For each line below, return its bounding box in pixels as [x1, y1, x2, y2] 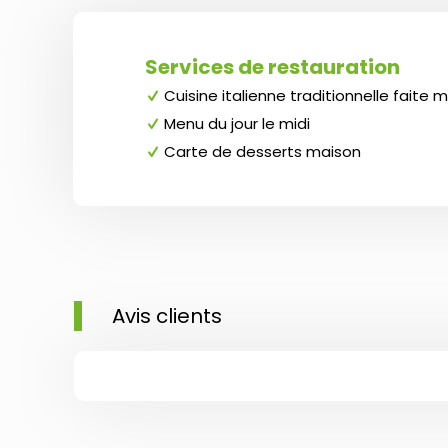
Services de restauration [145, 53, 400, 81]
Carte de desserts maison [160, 141, 361, 162]
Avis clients [112, 302, 222, 330]
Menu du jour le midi [160, 113, 310, 134]
